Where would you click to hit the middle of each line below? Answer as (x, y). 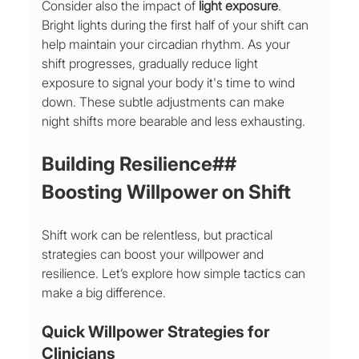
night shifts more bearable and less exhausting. (174, 121)
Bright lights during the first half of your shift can (177, 25)
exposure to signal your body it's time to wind (170, 83)
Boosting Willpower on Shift (167, 192)
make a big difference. (104, 293)
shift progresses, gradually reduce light (152, 64)
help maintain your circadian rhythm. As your (168, 44)
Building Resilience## (141, 164)
